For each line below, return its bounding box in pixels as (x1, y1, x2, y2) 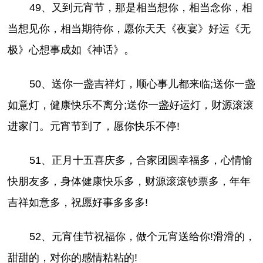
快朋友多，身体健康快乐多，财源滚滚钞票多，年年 (8, 175, 251, 187)
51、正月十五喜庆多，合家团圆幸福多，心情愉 (29, 154, 252, 166)
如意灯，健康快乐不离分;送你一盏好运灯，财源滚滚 (8, 99, 254, 111)
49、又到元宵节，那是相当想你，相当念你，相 (29, 1, 252, 14)
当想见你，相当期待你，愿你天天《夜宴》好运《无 (8, 22, 251, 35)
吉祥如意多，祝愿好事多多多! (8, 196, 149, 208)
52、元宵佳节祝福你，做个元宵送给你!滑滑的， (29, 230, 255, 242)
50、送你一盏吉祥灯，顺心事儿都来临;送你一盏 (29, 77, 255, 90)
